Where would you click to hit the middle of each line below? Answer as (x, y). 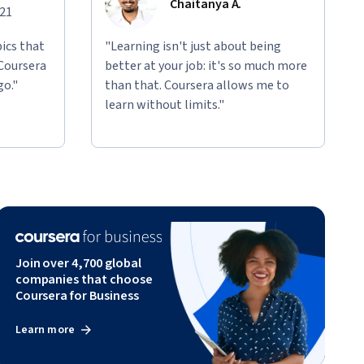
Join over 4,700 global (78, 264)
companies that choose (84, 280)
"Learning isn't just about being (193, 47)
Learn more (45, 330)
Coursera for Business (77, 296)
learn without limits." (165, 105)
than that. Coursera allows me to (197, 86)
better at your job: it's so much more (206, 66)
